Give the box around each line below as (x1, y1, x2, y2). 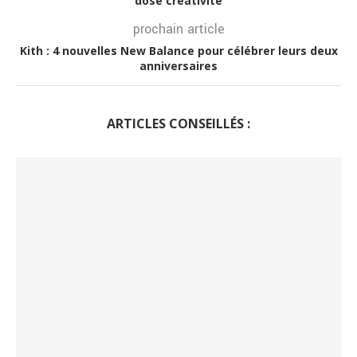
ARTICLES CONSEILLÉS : (107, 115, 250, 133)
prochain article (132, 20, 225, 39)
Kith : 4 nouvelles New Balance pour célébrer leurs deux (19, 43, 338, 59)
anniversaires (139, 58, 218, 74)
